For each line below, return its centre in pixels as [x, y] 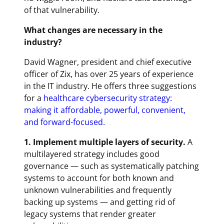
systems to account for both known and [99, 178]
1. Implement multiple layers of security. [104, 142]
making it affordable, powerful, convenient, [104, 110]
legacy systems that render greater [90, 214]
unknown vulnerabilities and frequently [97, 190]
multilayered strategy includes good [91, 154]
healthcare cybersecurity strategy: [107, 98]
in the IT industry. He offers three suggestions [110, 86]
